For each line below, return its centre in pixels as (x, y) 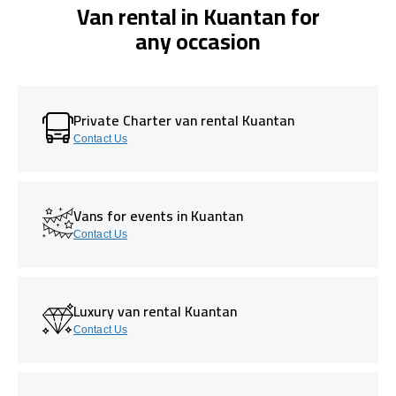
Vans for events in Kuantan (158, 215)
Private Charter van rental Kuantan (184, 120)
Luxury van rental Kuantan (155, 311)
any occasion (198, 41)
